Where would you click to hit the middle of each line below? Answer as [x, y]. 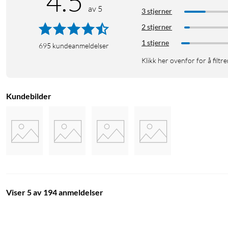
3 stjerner [157, 11]
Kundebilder [29, 96]
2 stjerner [157, 27]
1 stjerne [155, 43]
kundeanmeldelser [81, 46]
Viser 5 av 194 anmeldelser [55, 192]
